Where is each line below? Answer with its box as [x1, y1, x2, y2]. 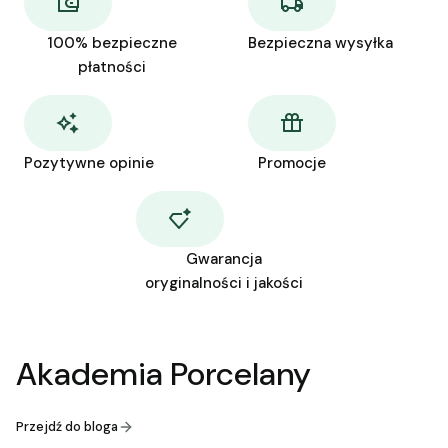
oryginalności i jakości [145, 273, 303, 293]
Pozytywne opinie [24, 153, 154, 173]
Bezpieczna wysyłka [248, 33, 393, 53]
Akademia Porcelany [16, 352, 311, 395]
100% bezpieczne [47, 33, 177, 53]
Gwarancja [186, 249, 262, 269]
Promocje [258, 153, 326, 173]
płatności [78, 57, 146, 77]
